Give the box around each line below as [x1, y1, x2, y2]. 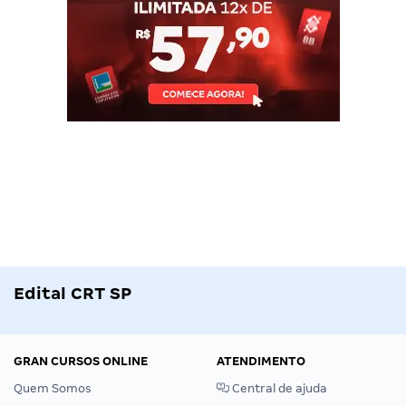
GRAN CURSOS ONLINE [14, 354, 148, 369]
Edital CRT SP [14, 284, 131, 304]
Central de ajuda [229, 382, 327, 396]
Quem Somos [14, 382, 92, 396]
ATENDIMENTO [217, 354, 305, 369]
